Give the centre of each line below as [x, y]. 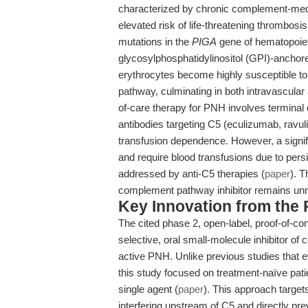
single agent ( [148, 289]
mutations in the [155, 42]
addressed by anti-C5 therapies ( [191, 174]
